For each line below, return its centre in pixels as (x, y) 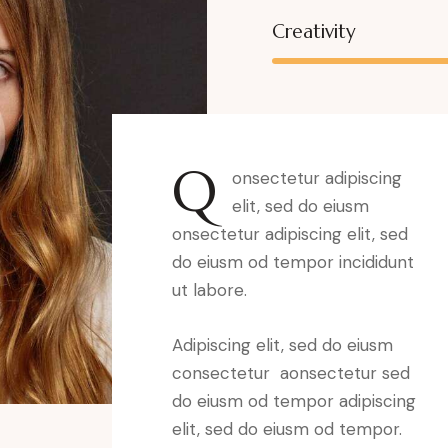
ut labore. (209, 289)
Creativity (314, 30)
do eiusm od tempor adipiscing (294, 400)
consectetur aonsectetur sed (291, 372)
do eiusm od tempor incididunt (293, 261)
